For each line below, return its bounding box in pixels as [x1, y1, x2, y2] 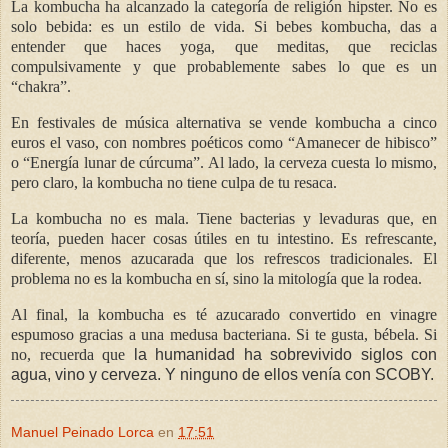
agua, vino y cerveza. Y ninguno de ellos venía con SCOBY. [11, 365, 434, 383]
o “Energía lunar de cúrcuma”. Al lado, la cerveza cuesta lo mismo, [11, 153, 437, 171]
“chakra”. [11, 78, 71, 96]
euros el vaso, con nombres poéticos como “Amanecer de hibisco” [11, 133, 437, 151]
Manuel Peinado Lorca [11, 424, 154, 441]
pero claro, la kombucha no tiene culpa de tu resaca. [11, 173, 337, 191]
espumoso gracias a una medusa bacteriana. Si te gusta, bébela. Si [11, 325, 437, 343]
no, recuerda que [11, 345, 125, 363]
